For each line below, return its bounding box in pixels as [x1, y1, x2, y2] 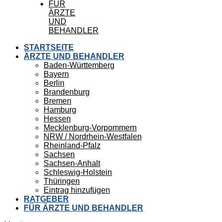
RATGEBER [24, 195, 69, 203]
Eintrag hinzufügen [44, 186, 110, 194]
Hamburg [44, 106, 76, 114]
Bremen [44, 97, 71, 105]
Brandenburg [44, 88, 90, 96]
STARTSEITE [24, 43, 74, 52]
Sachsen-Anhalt [44, 159, 100, 167]
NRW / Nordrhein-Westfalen [44, 132, 142, 141]
